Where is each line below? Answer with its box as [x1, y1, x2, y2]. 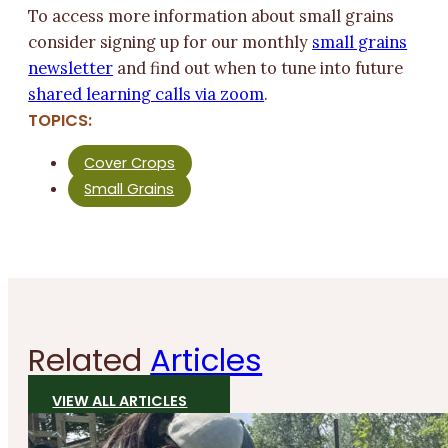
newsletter [28, 58, 114, 79]
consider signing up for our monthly [28, 32, 313, 53]
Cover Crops [84, 153, 176, 174]
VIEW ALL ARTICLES [52, 391, 188, 412]
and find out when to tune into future [113, 58, 404, 79]
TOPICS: [28, 109, 93, 133]
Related [28, 339, 151, 383]
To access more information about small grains [28, 6, 395, 27]
